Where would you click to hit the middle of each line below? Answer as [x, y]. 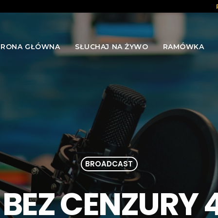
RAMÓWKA [183, 46]
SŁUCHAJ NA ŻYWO [112, 46]
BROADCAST [109, 164]
